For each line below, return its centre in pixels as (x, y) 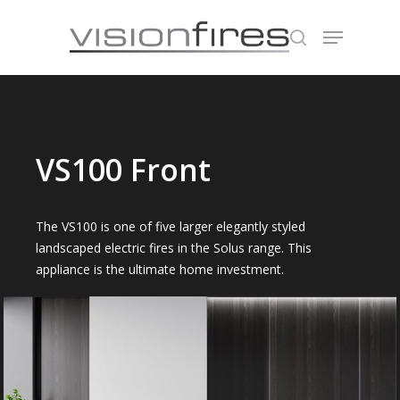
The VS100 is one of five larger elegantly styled (171, 226)
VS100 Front (124, 169)
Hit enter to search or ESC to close (164, 108)
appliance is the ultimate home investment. (160, 269)
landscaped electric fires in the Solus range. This (174, 247)
